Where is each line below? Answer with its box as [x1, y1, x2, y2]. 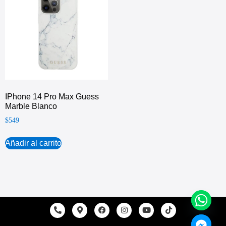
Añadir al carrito [5, 138, 62, 147]
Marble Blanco [5, 101, 57, 110]
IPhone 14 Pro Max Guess [5, 92, 99, 101]
